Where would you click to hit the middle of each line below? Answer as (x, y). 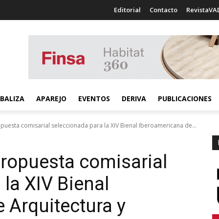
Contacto (164, 10)
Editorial (127, 10)
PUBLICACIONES (185, 99)
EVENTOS (94, 99)
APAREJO (51, 99)
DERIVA (134, 99)
